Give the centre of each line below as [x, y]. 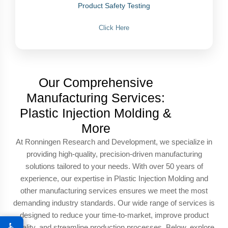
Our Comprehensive [96, 83]
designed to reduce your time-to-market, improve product [114, 215]
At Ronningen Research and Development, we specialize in [114, 142]
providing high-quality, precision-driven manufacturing [114, 154]
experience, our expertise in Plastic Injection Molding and [114, 179]
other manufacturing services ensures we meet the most [114, 191]
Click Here [114, 28]
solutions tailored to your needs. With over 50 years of [114, 166]
